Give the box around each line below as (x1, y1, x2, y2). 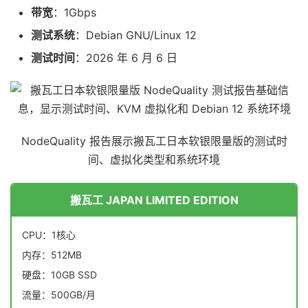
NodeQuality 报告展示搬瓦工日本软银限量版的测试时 (21, 134, 287, 148)
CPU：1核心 (22, 229, 76, 241)
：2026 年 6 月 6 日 (75, 51, 177, 65)
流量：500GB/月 (22, 289, 96, 300)
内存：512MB (22, 249, 82, 261)
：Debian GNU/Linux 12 (75, 28, 197, 42)
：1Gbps (53, 5, 96, 19)
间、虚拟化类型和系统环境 (88, 153, 220, 166)
